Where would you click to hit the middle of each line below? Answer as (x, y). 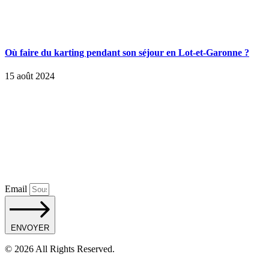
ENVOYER (30, 228)
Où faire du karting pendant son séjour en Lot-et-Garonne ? (127, 52)
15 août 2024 (30, 76)
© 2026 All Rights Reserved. (60, 249)
